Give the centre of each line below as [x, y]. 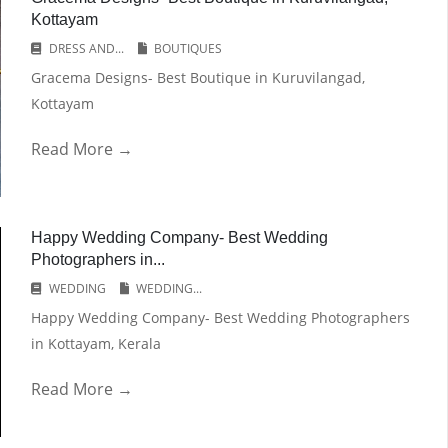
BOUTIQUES [187, 48]
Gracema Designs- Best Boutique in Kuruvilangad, [197, 77]
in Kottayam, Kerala [95, 343]
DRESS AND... [86, 48]
